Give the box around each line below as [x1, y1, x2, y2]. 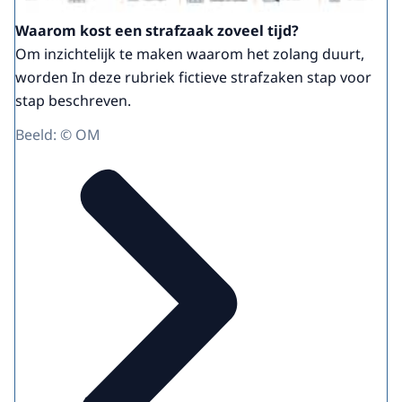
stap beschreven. [15, 91, 131, 111]
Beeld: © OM [15, 125, 100, 145]
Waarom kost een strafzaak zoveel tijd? [15, 21, 299, 41]
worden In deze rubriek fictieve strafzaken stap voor [15, 67, 371, 88]
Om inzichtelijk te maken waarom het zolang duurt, [15, 44, 364, 65]
